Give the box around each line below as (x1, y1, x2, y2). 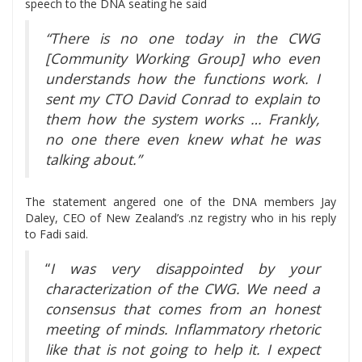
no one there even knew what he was (45, 129, 320, 149)
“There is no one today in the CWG (45, 28, 320, 48)
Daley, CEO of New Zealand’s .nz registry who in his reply (25, 210, 336, 226)
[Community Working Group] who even (45, 48, 320, 69)
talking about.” (45, 149, 141, 170)
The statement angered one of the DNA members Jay (25, 194, 336, 210)
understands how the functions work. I (45, 69, 320, 89)
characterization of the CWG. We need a (45, 279, 320, 299)
